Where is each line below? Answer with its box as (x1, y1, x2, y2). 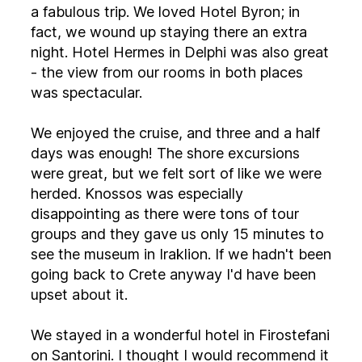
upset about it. (31, 286, 128, 303)
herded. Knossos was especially (31, 185, 178, 202)
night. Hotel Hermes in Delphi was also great (31, 44, 230, 61)
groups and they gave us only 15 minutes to (31, 225, 233, 242)
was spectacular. (31, 84, 142, 101)
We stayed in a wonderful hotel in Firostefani (31, 326, 259, 343)
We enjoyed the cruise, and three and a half (31, 124, 320, 141)
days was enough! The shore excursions (31, 145, 228, 162)
